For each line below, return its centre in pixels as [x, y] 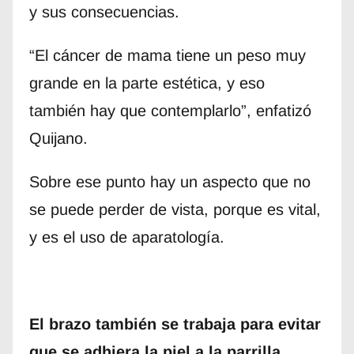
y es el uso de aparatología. [126, 237]
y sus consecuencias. [104, 12]
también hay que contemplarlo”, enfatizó [170, 111]
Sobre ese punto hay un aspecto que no [169, 182]
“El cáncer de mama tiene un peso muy [167, 56]
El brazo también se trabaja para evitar [175, 324]
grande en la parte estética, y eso [147, 83]
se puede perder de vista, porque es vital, [175, 210]
